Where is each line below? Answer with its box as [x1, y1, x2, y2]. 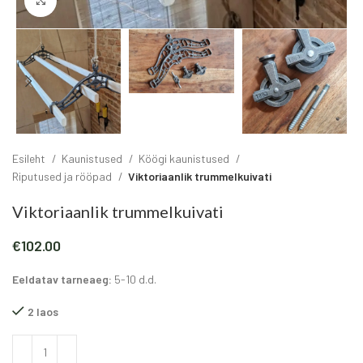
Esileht [12, 152, 48, 166]
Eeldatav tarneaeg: [12, 272, 112, 287]
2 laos [28, 305, 58, 319]
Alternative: [12, 336, 71, 351]
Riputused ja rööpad [12, 169, 114, 184]
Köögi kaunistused [139, 152, 232, 166]
